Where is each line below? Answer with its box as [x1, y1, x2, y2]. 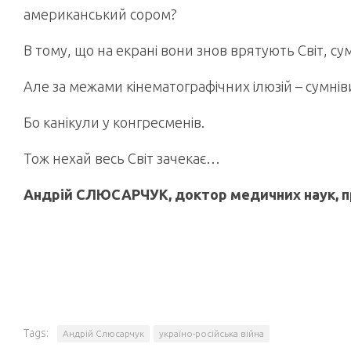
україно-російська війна [159, 328, 264, 338]
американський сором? [24, 6, 177, 22]
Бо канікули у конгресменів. [24, 114, 204, 130]
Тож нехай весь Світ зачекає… [24, 150, 220, 166]
